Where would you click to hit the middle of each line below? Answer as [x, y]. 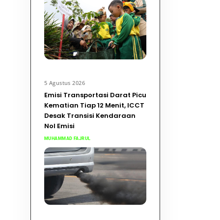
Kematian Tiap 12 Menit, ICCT [94, 105]
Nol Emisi [59, 126]
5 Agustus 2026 [65, 83]
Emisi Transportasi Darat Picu [95, 95]
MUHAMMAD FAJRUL [67, 139]
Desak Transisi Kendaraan [90, 115]
